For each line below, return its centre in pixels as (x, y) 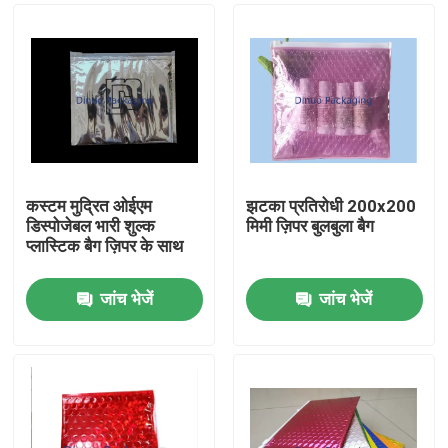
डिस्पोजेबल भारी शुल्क (91, 226)
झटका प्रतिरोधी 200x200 (330, 206)
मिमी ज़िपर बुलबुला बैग (309, 226)
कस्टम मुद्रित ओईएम (89, 206)
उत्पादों (56, 378)
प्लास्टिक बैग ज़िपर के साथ (105, 246)
